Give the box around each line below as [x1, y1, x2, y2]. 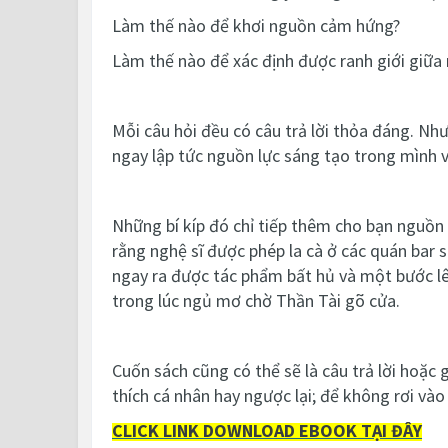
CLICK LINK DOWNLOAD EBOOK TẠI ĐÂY [112, 418, 422, 442]
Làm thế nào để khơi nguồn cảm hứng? [112, 13, 400, 37]
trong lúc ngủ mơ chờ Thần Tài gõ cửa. [112, 288, 400, 312]
